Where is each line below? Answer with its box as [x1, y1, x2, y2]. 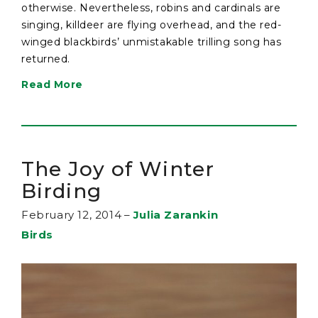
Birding [21, 179, 102, 204]
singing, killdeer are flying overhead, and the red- [21, 18, 282, 32]
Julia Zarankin [133, 208, 219, 222]
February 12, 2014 [21, 208, 122, 222]
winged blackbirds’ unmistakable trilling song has [21, 35, 282, 49]
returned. [21, 53, 71, 66]
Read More [21, 78, 84, 92]
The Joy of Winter [21, 157, 215, 182]
